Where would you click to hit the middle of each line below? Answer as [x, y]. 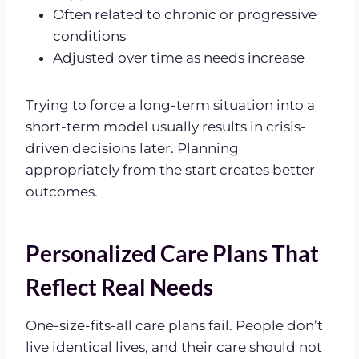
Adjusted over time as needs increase [179, 57]
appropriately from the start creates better [170, 169]
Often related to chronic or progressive [185, 14]
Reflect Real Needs [119, 286]
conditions [89, 36]
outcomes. [62, 191]
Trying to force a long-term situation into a [170, 105]
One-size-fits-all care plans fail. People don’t [174, 325]
